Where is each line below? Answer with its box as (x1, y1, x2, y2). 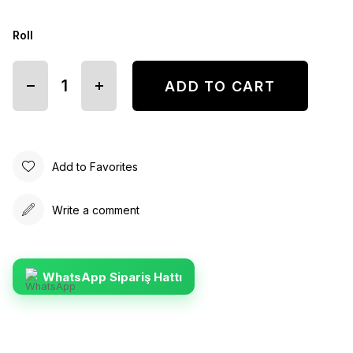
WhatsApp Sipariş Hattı (43, 269, 182, 284)
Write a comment (52, 203, 139, 217)
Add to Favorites (52, 159, 138, 173)
